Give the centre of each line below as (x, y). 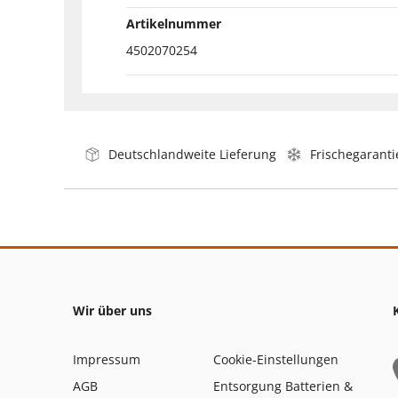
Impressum (107, 359)
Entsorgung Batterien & (283, 386)
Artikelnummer (174, 23)
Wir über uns (112, 310)
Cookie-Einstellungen (276, 359)
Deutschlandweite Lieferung (192, 154)
